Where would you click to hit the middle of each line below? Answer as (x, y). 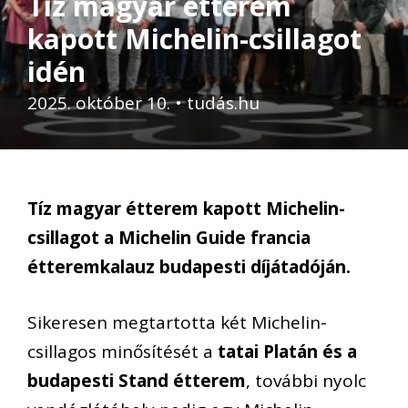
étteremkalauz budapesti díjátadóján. (189, 267)
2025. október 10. (99, 103)
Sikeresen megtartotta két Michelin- (177, 322)
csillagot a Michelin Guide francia (169, 238)
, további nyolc (306, 380)
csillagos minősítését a (122, 351)
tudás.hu (223, 103)
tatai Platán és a (287, 351)
